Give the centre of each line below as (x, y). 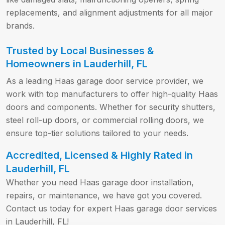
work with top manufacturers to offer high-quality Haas (112, 94)
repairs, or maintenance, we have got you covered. (104, 196)
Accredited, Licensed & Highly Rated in (99, 155)
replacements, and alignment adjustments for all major (109, 13)
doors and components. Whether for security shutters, (111, 107)
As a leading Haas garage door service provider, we (105, 81)
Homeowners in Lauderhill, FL (77, 64)
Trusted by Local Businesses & (80, 51)
